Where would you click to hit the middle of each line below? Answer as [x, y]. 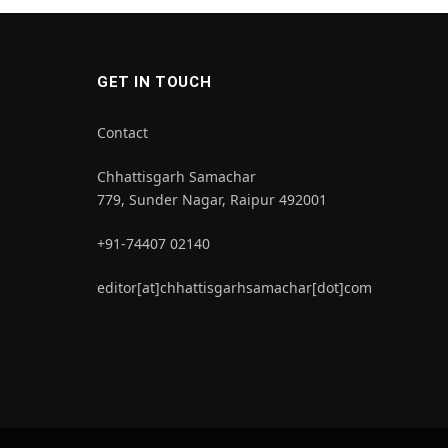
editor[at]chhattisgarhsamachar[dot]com [234, 287]
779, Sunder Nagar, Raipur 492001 [212, 199]
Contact [122, 132]
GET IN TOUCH [154, 81]
